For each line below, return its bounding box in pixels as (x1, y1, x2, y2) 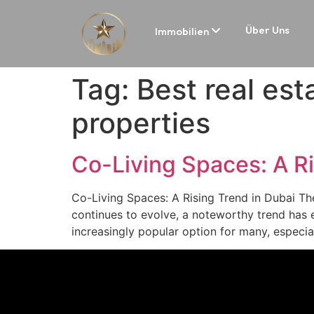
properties (71, 106, 210, 140)
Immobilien (154, 25, 211, 38)
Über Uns (245, 23, 289, 36)
